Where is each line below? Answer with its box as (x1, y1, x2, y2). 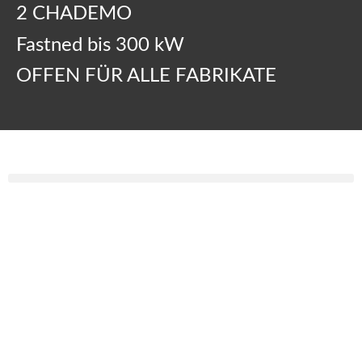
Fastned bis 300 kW (16, 35, 184, 55)
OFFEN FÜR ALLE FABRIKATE (16, 65, 276, 86)
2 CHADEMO (16, 4, 132, 24)
